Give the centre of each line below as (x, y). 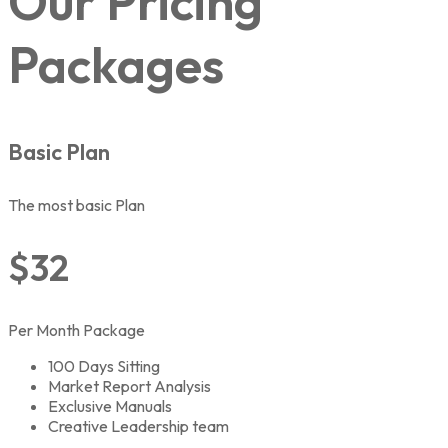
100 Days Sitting (104, 365)
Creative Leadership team (138, 425)
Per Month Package (76, 329)
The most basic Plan (76, 205)
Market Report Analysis (129, 385)
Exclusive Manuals (110, 405)
